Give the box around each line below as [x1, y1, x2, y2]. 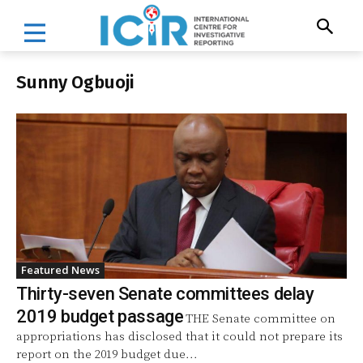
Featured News [21, 262, 100, 277]
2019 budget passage [16, 305, 184, 327]
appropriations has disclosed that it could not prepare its [16, 328, 343, 344]
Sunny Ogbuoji [16, 70, 134, 93]
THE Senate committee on [186, 310, 336, 327]
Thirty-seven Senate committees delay [16, 283, 314, 304]
